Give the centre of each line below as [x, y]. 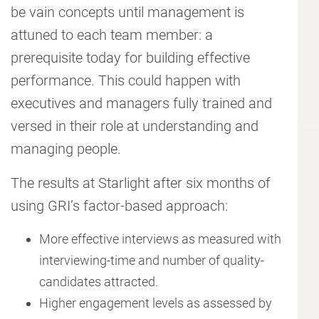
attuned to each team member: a [112, 35]
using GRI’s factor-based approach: [119, 206]
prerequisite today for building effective [130, 58]
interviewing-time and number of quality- [152, 261]
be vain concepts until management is [127, 12]
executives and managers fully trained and [141, 104]
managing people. [66, 149]
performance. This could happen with [126, 81]
